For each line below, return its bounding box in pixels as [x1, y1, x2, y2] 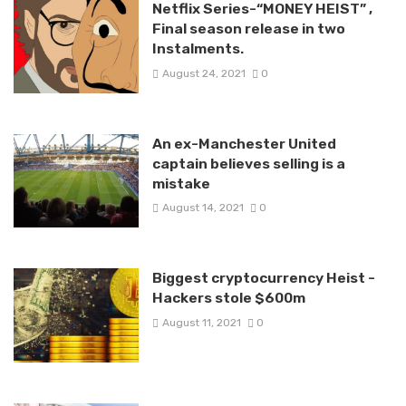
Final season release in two [151, 20, 345, 38]
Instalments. [151, 40, 244, 58]
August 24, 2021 [161, 66, 246, 80]
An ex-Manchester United [151, 134, 336, 152]
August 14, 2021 [161, 201, 244, 215]
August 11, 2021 [161, 315, 241, 329]
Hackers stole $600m [151, 289, 305, 307]
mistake [151, 174, 210, 192]
